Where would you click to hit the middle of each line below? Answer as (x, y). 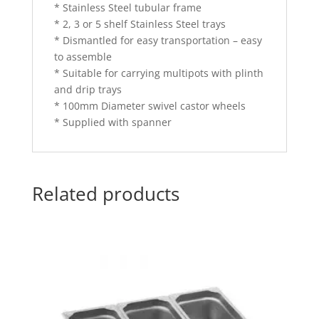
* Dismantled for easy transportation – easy (158, 41)
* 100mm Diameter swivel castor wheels (150, 106)
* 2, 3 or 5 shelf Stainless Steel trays (140, 24)
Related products (105, 194)
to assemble (83, 57)
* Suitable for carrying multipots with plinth (158, 73)
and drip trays (88, 90)
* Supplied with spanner (113, 122)
